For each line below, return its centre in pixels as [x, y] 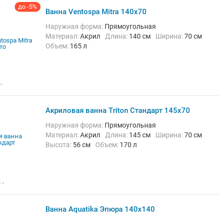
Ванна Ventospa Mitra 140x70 [96, 12]
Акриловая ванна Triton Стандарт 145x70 [118, 110]
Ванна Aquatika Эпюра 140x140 [100, 209]
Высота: [61, 145]
